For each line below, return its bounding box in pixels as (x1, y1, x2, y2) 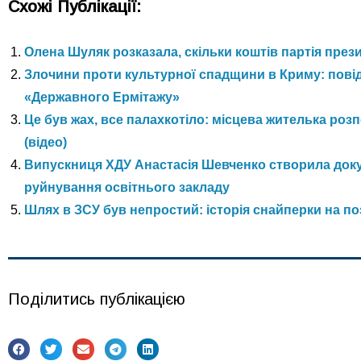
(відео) (24, 135, 67, 149)
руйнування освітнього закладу (24, 180, 230, 194)
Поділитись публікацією (8, 289, 185, 308)
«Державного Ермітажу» (24, 89, 180, 104)
